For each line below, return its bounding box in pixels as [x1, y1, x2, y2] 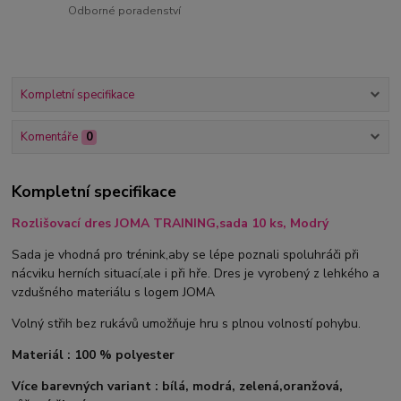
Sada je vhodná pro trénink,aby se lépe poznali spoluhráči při [12, 245, 360, 263]
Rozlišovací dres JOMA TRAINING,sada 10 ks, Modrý [12, 214, 333, 232]
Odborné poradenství [68, 3, 182, 18]
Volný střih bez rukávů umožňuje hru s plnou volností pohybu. [12, 314, 362, 332]
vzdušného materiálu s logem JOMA [12, 283, 216, 301]
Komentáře [20, 129, 78, 146]
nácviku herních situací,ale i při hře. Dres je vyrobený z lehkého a [12, 264, 380, 282]
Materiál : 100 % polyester [12, 346, 175, 363]
